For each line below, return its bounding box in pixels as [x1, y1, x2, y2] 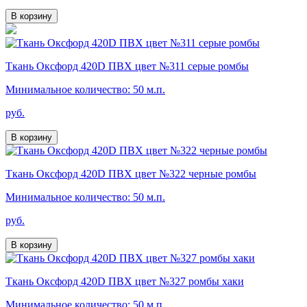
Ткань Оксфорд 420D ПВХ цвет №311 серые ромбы [5, 60, 249, 73]
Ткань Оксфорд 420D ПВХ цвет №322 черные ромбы [5, 168, 256, 180]
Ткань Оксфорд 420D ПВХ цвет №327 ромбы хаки [5, 275, 244, 288]
